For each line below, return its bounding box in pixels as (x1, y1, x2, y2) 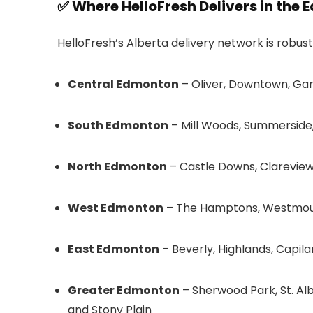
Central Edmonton (68, 75, 179, 92)
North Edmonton (68, 158, 167, 175)
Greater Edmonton (68, 282, 180, 298)
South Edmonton (68, 117, 168, 133)
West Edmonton (68, 199, 163, 216)
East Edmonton (68, 240, 159, 257)
